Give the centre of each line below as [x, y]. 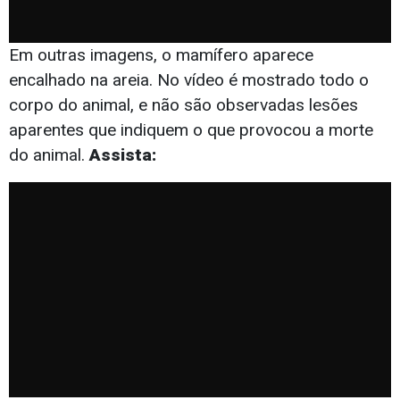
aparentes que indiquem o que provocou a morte [191, 129]
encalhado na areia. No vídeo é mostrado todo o [189, 79]
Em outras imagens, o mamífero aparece [161, 54]
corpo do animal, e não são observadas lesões [183, 104]
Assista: [125, 154]
